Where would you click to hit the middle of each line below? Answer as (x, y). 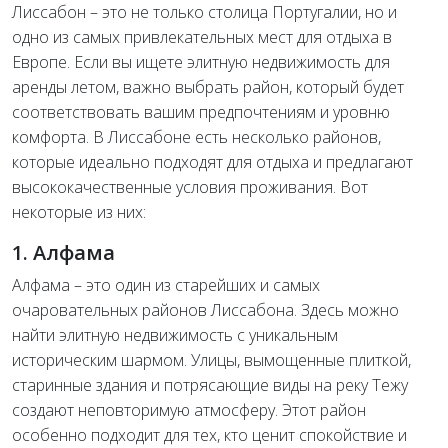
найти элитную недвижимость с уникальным (175, 335)
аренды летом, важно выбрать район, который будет (208, 87)
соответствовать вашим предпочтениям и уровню (201, 112)
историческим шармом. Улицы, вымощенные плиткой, (211, 360)
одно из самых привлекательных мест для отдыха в (202, 37)
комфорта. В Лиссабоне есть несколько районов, (196, 137)
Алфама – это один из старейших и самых (166, 285)
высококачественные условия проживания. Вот (190, 187)
